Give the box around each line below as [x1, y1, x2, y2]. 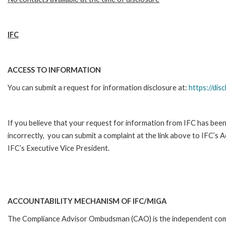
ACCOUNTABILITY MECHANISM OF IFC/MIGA [8, 196, 166, 205]
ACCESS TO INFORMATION [8, 65, 101, 74]
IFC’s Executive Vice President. [8, 143, 109, 152]
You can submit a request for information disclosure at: [8, 83, 189, 92]
